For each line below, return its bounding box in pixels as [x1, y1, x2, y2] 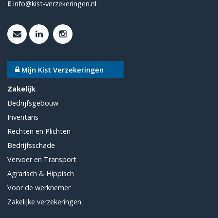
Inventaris [7, 112, 38, 122]
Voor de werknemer [7, 183, 71, 193]
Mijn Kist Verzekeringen [21, 65, 104, 74]
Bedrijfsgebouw [7, 98, 58, 108]
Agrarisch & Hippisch [7, 169, 74, 179]
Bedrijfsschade [7, 141, 55, 150]
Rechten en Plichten [7, 127, 71, 136]
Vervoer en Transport [7, 155, 76, 164]
